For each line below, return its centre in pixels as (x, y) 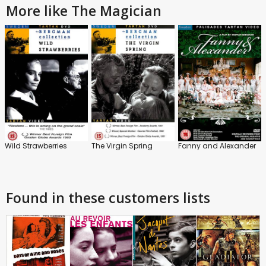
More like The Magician (84, 11)
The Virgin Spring (122, 146)
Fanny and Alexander (217, 146)
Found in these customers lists (108, 198)
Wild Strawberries (36, 146)
